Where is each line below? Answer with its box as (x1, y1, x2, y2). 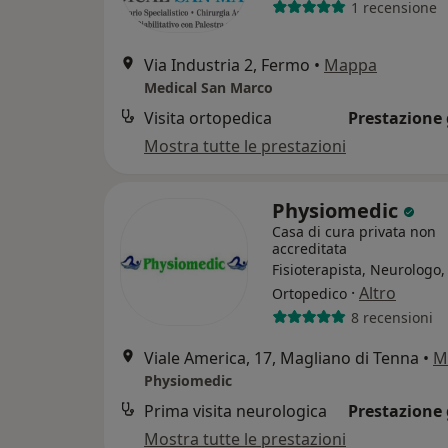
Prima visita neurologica (144, 400, 327, 422)
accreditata (272, 239, 347, 258)
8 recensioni (350, 307, 433, 327)
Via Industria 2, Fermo (144, 54, 310, 76)
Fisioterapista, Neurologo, (272, 260, 445, 279)
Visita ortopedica (144, 107, 272, 129)
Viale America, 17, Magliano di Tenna (144, 347, 419, 369)
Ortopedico (272, 284, 347, 303)
